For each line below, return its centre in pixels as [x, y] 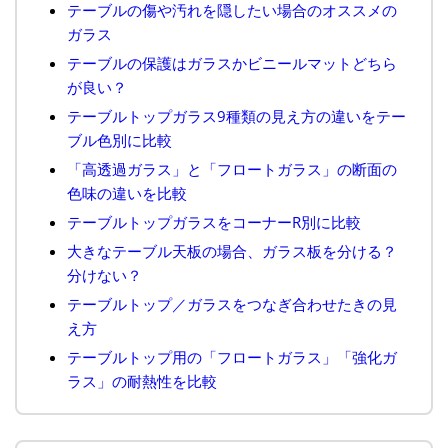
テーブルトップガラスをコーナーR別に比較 [214, 222]
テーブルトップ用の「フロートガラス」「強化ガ [232, 357]
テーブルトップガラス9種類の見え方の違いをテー [236, 116]
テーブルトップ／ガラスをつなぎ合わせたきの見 [232, 304]
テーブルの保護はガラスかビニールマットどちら [232, 63]
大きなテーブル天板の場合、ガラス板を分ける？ [232, 251]
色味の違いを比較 [127, 193]
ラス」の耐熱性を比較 [142, 381]
